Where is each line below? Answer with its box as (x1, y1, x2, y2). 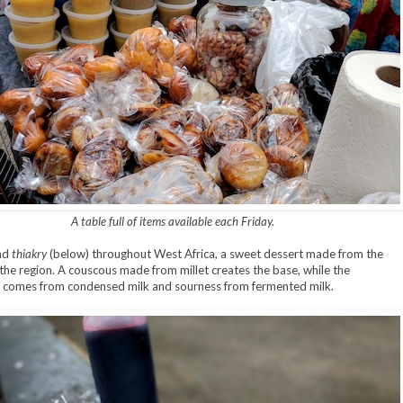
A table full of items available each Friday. (70, 214, 274, 229)
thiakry (11, 246, 47, 262)
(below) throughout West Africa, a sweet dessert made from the (46, 246, 383, 262)
